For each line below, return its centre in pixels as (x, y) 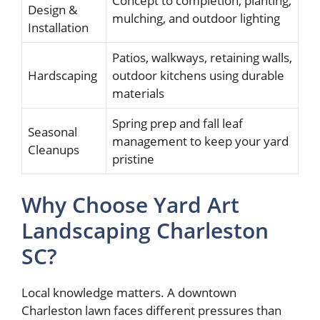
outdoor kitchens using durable (198, 75)
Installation (58, 27)
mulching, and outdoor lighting (196, 18)
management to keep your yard (200, 141)
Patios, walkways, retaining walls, (202, 57)
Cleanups (54, 149)
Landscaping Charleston (145, 231)
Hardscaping (62, 75)
